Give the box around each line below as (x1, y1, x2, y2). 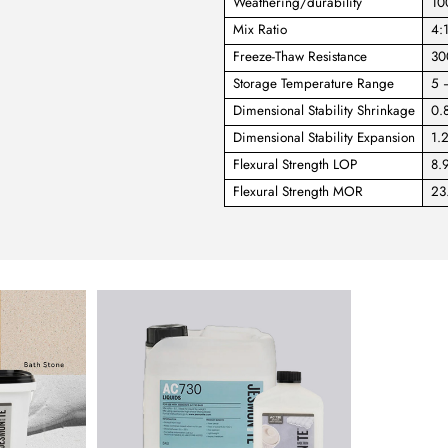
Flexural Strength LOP (232, 155, 357, 175)
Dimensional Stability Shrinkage (232, 101, 415, 121)
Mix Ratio (232, 20, 287, 40)
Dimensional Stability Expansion (232, 128, 415, 148)
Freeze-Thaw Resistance (232, 47, 367, 67)
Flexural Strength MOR (232, 182, 363, 202)
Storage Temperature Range (232, 74, 394, 94)
